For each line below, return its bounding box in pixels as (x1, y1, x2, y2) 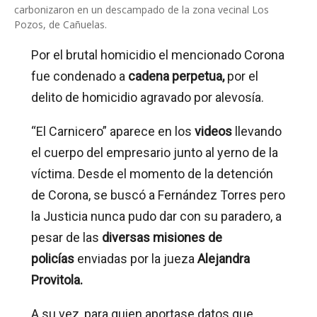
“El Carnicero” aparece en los (31, 124, 195, 139)
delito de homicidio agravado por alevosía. (31, 90, 264, 105)
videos (195, 124, 232, 139)
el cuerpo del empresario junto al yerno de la (31, 145, 278, 160)
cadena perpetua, (128, 69, 227, 83)
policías (31, 251, 74, 266)
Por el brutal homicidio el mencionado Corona (31, 47, 284, 62)
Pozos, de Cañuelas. (14, 18, 107, 31)
